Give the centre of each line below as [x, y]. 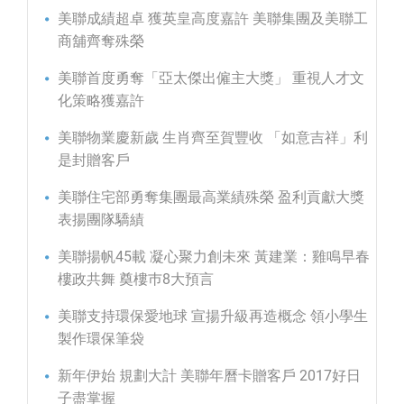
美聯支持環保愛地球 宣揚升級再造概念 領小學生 [213, 316]
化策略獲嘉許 [101, 100]
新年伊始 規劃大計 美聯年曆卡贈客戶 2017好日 [209, 375]
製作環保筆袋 [101, 338]
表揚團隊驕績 [101, 219]
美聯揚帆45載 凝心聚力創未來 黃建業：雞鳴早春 [214, 256]
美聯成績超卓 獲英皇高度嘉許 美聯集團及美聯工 [213, 18]
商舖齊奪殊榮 [101, 41]
